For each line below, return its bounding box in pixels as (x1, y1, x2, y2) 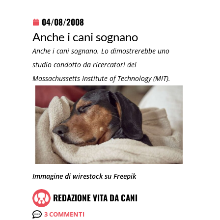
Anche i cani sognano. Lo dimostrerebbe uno (32, 46, 170, 55)
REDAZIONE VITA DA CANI (53, 192, 138, 204)
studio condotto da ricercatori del (32, 59, 137, 69)
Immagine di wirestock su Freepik (32, 171, 137, 181)
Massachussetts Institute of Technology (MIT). (32, 73, 171, 83)
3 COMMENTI (44, 209, 85, 219)
